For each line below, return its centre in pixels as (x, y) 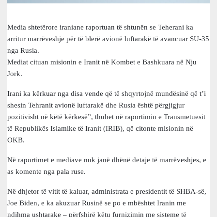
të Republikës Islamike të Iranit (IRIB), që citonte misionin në (100, 128)
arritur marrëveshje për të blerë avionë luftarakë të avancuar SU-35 (108, 39)
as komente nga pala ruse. (46, 171)
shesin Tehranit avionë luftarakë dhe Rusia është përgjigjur (96, 105)
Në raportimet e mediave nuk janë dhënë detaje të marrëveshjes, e (107, 160)
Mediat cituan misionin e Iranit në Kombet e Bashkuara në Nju (102, 62)
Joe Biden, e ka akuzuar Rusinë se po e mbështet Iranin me (97, 203)
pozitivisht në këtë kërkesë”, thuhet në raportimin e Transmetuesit (106, 116)
